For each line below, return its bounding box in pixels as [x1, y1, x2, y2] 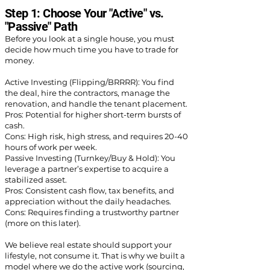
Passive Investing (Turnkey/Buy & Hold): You [5, 153, 175, 163]
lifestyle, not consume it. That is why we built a [5, 251, 185, 260]
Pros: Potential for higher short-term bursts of [5, 110, 181, 119]
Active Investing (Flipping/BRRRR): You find [5, 77, 174, 87]
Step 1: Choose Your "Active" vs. [5, 6, 164, 20]
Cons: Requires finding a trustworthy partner [5, 207, 179, 217]
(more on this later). [5, 218, 81, 228]
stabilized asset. [5, 175, 67, 184]
